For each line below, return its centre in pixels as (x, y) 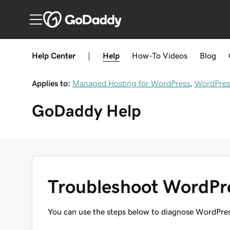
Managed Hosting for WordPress (131, 83)
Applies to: (51, 83)
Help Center (54, 55)
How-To (146, 55)
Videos (175, 55)
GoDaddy (67, 111)
